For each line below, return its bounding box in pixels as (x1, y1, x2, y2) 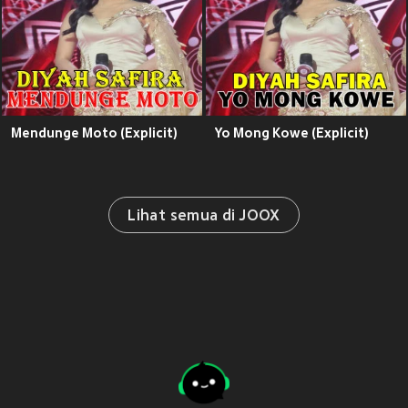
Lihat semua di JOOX (127, 209, 280, 226)
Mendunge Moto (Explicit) (11, 126, 178, 141)
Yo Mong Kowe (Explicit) (215, 126, 369, 141)
